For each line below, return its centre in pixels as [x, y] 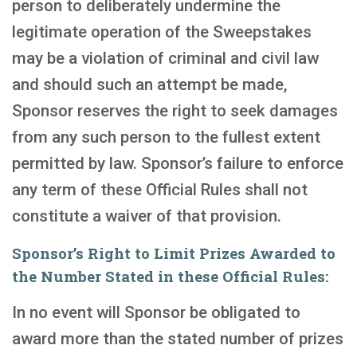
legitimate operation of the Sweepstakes [162, 32]
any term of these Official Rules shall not [160, 190]
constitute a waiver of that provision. [147, 216]
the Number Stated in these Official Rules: [170, 276]
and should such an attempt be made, [150, 84]
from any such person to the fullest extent [166, 137]
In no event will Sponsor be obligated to [156, 312]
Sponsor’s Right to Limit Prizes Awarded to [174, 253]
